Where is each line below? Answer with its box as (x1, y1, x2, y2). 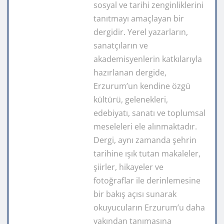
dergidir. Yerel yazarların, (93, 26, 188, 38)
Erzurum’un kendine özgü (93, 80, 190, 92)
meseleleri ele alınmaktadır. (93, 121, 197, 132)
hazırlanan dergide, (93, 67, 166, 78)
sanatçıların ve (93, 40, 148, 51)
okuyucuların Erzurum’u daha (93, 202, 205, 213)
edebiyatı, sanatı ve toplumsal (93, 107, 205, 119)
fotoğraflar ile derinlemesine (93, 175, 200, 186)
